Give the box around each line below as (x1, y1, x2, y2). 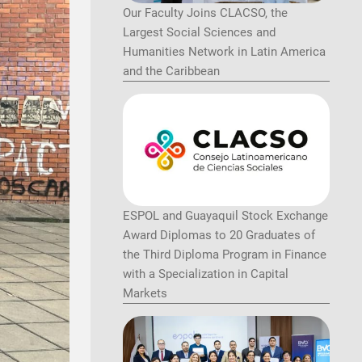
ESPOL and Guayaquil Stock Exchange (123, 208, 328, 224)
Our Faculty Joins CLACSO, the (123, 5, 288, 20)
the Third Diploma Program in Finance (123, 247, 326, 263)
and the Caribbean (123, 63, 220, 78)
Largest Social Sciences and (123, 24, 276, 40)
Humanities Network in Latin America (123, 44, 326, 59)
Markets (123, 286, 167, 301)
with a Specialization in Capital (123, 267, 288, 282)
